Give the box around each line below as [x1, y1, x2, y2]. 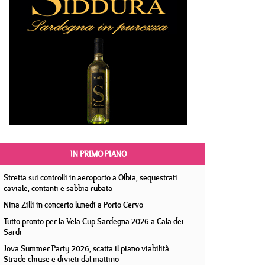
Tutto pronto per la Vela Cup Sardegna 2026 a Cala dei [4, 215, 184, 227]
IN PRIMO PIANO [70, 148, 127, 160]
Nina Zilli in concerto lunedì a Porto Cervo [4, 199, 143, 211]
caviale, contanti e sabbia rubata [4, 182, 112, 194]
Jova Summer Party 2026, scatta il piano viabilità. [4, 243, 171, 254]
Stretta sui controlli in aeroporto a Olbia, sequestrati [4, 172, 177, 183]
